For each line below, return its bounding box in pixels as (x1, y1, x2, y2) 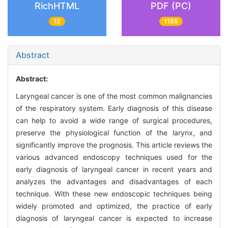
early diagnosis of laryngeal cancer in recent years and (16, 165, 212, 174)
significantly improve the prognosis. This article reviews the (16, 140, 212, 150)
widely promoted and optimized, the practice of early (16, 202, 212, 211)
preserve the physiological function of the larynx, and (16, 128, 212, 137)
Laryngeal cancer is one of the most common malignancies (16, 92, 212, 101)
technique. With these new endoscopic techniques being (16, 189, 212, 198)
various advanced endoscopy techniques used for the (16, 153, 212, 162)
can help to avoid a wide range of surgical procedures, (16, 116, 212, 125)
